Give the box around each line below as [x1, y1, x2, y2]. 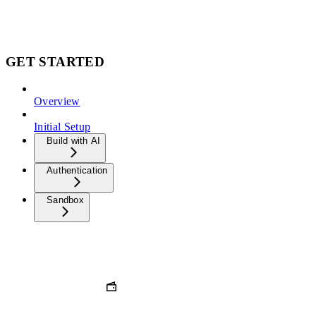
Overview [34, 95, 80, 108]
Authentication [47, 165, 108, 176]
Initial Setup [34, 121, 91, 133]
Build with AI [47, 135, 101, 147]
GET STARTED [6, 54, 105, 69]
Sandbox [47, 195, 84, 206]
